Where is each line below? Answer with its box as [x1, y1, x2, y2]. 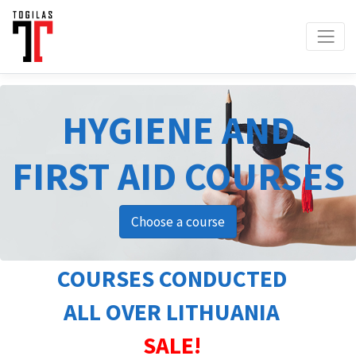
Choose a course [131, 212, 225, 230]
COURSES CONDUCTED [56, 263, 287, 293]
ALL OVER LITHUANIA [64, 296, 280, 327]
